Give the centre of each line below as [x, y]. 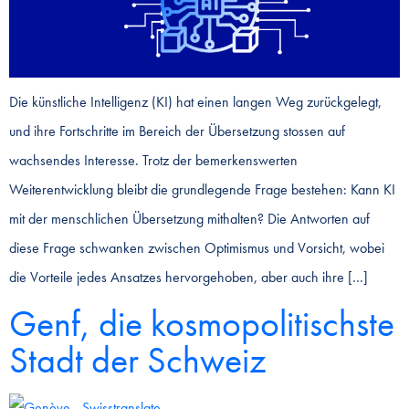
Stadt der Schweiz [137, 360]
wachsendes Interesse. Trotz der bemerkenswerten [153, 161]
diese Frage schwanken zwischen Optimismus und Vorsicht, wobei [197, 248]
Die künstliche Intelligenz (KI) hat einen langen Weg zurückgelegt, [195, 102]
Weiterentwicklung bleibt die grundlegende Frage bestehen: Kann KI [202, 190]
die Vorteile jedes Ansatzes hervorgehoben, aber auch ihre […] [189, 278]
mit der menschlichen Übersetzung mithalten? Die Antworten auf [189, 219]
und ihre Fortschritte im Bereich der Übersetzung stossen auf [177, 131]
